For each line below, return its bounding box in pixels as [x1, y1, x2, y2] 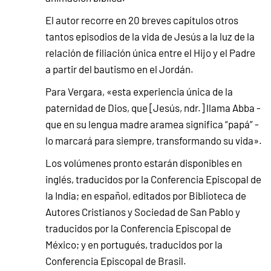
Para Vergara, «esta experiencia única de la [45, 85, 233, 99]
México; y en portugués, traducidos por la [45, 238, 223, 252]
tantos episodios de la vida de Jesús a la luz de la [45, 30, 255, 44]
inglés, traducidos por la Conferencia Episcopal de [45, 172, 261, 186]
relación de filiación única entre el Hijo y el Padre [45, 46, 255, 60]
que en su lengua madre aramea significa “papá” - [45, 117, 259, 131]
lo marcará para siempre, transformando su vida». [45, 134, 262, 148]
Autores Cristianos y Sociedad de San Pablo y [45, 205, 240, 219]
